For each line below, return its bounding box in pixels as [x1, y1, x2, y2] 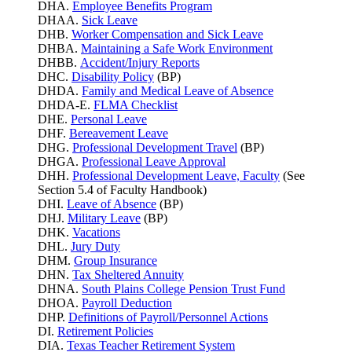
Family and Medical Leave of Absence [82, 84, 273, 98]
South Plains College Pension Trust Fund [82, 282, 285, 296]
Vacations [72, 225, 120, 240]
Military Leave [68, 211, 141, 225]
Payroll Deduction [82, 296, 172, 310]
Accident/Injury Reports [80, 56, 200, 70]
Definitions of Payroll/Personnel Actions [68, 310, 268, 324]
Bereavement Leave [69, 126, 168, 141]
